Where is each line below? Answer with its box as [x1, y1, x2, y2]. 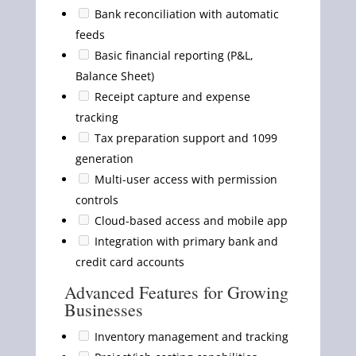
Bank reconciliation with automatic [91, 6, 279, 21]
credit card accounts [75, 253, 184, 269]
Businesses [64, 297, 143, 321]
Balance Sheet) [75, 68, 154, 83]
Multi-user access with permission [91, 171, 277, 187]
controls [75, 192, 118, 207]
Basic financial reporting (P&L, [91, 47, 253, 63]
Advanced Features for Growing [64, 280, 288, 304]
